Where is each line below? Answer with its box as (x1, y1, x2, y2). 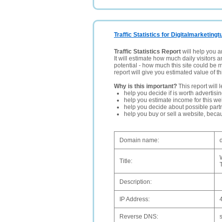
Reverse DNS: (119, 213, 158, 220)
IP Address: (119, 196, 150, 203)
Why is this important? (114, 83, 177, 90)
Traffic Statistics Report (114, 48, 181, 55)
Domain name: (119, 137, 159, 144)
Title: (119, 158, 132, 165)
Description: (119, 178, 152, 185)
